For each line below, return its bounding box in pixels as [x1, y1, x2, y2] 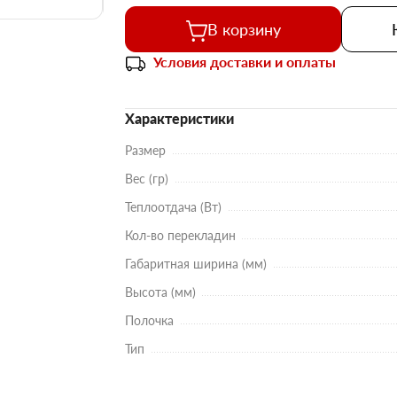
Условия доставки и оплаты [153, 53, 336, 70]
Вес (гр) [125, 171, 168, 187]
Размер [125, 143, 166, 159]
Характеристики [125, 109, 234, 127]
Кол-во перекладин [125, 228, 236, 244]
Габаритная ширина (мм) [125, 256, 267, 272]
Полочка [125, 313, 174, 329]
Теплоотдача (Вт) [125, 199, 222, 215]
